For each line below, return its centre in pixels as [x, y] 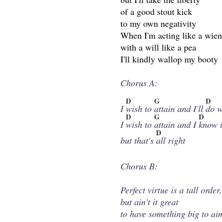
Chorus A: [139, 83]
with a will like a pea [159, 47]
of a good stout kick [157, 12]
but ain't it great [150, 202]
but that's [139, 140]
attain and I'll [180, 109]
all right [171, 140]
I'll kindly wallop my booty [169, 59]
